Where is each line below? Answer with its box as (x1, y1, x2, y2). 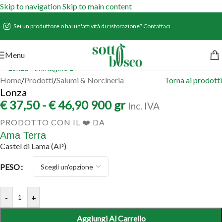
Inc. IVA (128, 100, 160, 112)
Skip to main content (62, 1, 132, 11)
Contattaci (143, 22, 171, 30)
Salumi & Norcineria (56, 75, 124, 85)
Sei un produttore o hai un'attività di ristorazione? (13, 22, 144, 30)
